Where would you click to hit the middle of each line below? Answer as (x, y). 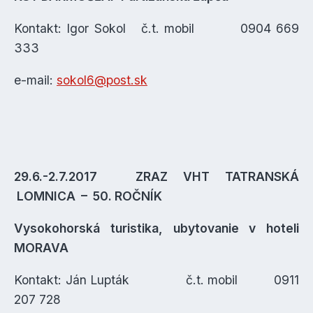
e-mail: (35, 80)
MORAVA (41, 248)
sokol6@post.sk (102, 80)
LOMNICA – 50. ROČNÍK (88, 196)
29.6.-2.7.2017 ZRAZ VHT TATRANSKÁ (156, 176)
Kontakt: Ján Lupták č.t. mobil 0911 (156, 280)
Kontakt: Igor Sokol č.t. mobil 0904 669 (156, 28)
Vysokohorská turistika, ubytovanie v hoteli (156, 228)
